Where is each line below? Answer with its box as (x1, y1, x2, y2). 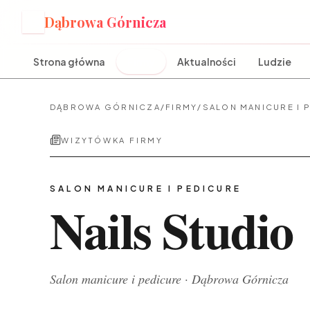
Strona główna (33, 55, 105, 68)
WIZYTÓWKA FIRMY (61, 135, 163, 145)
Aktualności (177, 55, 236, 68)
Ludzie (258, 55, 291, 68)
